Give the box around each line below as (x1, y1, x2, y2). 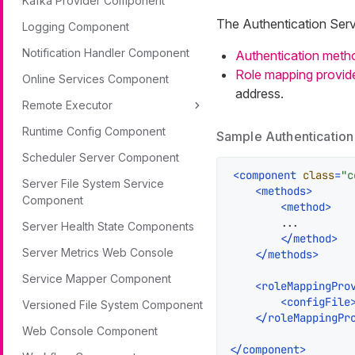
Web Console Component (22, 324, 158, 338)
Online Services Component (22, 72, 169, 86)
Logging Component (22, 20, 129, 33)
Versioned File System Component (22, 298, 203, 311)
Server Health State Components (22, 219, 194, 233)
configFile (286, 294, 350, 309)
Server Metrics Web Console (22, 246, 174, 259)
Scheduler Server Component (22, 151, 179, 164)
